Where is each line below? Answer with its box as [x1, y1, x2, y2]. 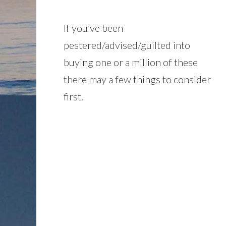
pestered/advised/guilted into [64, 39, 190, 51]
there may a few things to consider [64, 73, 211, 85]
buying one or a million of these [64, 56, 198, 68]
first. [64, 90, 83, 102]
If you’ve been [64, 22, 123, 34]
